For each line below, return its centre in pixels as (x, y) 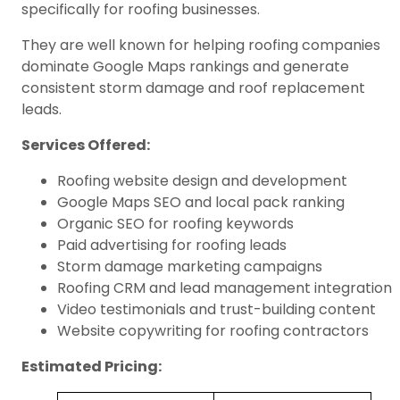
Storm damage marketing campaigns (190, 267)
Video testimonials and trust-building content (217, 310)
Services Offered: (86, 146)
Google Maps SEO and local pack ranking (201, 203)
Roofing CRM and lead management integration (225, 288)
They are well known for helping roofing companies (201, 46)
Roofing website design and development (202, 181)
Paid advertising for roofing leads (172, 246)
